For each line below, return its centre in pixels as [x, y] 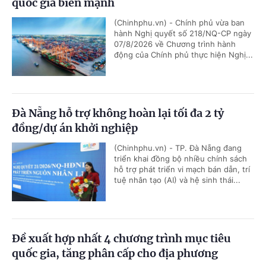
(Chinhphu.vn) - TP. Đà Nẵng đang [178, 148]
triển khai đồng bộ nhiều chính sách [180, 159]
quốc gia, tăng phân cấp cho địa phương [115, 254]
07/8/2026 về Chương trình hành [175, 44]
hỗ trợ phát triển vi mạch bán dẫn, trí [182, 170]
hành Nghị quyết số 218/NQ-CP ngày [183, 34]
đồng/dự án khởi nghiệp [75, 128]
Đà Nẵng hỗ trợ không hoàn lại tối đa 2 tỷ [118, 113]
